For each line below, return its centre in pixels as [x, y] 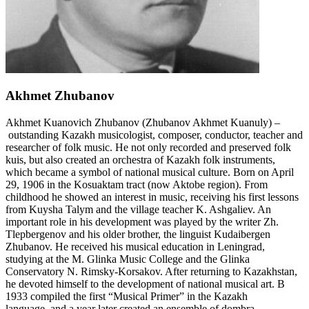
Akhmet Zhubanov [60, 96]
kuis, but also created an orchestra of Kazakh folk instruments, [140, 159]
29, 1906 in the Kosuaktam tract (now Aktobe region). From [137, 184]
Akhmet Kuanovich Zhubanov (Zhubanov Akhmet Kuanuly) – [143, 122]
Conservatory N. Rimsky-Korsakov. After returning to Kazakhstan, [151, 271]
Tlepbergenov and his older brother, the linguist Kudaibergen [138, 234]
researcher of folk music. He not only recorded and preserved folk [148, 147]
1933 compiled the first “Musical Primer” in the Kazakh [127, 296]
